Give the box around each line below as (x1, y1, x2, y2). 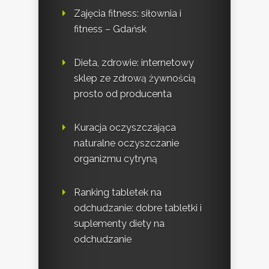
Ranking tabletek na (74, 187, 162, 199)
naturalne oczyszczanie (74, 138, 179, 150)
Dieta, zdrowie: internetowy (74, 57, 194, 69)
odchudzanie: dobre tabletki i (74, 202, 202, 214)
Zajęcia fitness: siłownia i (74, 8, 181, 20)
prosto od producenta (74, 88, 172, 100)
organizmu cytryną (74, 153, 157, 165)
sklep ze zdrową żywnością (74, 73, 196, 85)
